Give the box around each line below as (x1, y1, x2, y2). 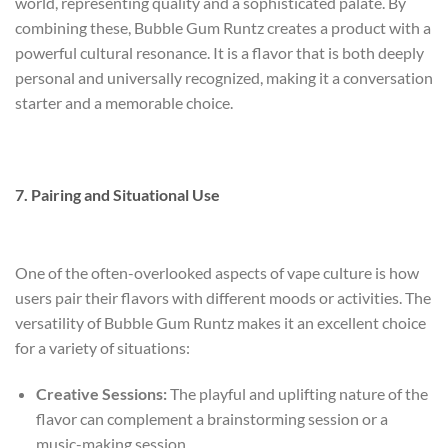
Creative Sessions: (35, 384, 167, 404)
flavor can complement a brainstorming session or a (35, 409, 388, 429)
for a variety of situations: (15, 338, 190, 358)
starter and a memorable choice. (15, 92, 233, 112)
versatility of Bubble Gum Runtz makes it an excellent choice (15, 313, 426, 333)
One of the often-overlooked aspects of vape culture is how (15, 263, 419, 283)
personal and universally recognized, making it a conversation (15, 67, 433, 87)
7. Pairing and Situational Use (15, 184, 220, 204)
